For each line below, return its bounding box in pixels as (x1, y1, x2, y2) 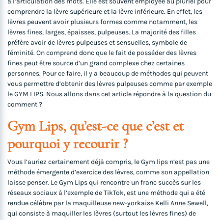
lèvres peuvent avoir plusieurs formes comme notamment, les (7, 18, 197, 27)
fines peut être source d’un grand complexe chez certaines (7, 59, 185, 68)
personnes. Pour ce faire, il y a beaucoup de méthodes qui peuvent (7, 69, 208, 78)
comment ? (7, 100, 42, 109)
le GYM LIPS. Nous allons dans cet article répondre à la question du (7, 90, 211, 99)
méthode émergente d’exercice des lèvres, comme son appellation (7, 168, 209, 177)
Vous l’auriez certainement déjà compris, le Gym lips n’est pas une (7, 158, 210, 166)
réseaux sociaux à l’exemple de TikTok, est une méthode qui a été (7, 189, 205, 197)
